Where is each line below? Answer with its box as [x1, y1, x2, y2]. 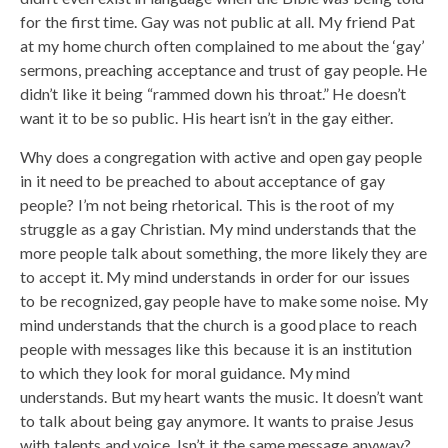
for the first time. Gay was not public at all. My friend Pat [20, 11, 415, 31]
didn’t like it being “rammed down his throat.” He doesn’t [20, 83, 407, 103]
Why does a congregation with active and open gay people [20, 146, 423, 166]
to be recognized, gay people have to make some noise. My [20, 290, 428, 310]
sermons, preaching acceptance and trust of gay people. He [20, 59, 428, 79]
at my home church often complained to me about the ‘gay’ [20, 35, 424, 55]
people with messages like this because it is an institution [20, 338, 413, 358]
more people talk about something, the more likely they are [20, 242, 428, 262]
